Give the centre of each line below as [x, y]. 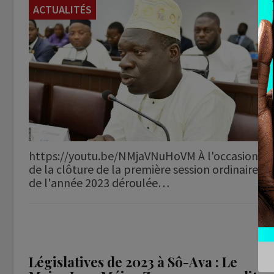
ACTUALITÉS [62, 9]
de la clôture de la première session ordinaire [143, 169]
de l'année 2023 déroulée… [99, 183]
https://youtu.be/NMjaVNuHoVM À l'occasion [143, 156]
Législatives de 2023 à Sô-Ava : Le [133, 262]
